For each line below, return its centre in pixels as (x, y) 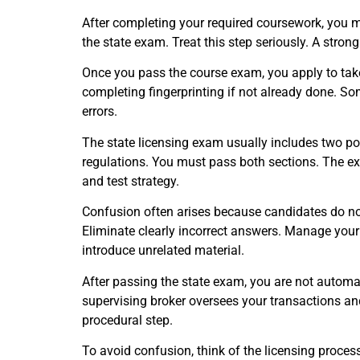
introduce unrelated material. (163, 251)
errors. (100, 112)
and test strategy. (131, 181)
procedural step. (127, 320)
